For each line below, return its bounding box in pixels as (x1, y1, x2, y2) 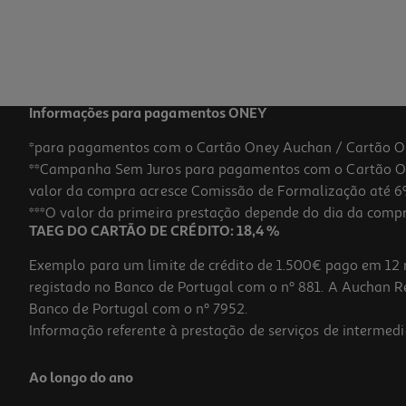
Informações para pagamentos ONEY (29, 106, 266, 121)
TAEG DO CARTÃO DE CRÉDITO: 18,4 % (29, 224, 280, 239)
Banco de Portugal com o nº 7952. (29, 299, 248, 318)
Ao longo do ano (29, 371, 134, 386)
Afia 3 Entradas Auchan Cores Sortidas (19, 346, 233, 362)
